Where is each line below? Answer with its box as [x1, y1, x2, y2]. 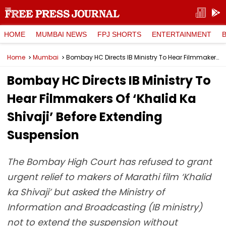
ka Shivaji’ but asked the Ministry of [7, 186, 164, 198]
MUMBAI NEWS [36, 30, 87, 38]
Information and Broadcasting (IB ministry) [7, 201, 202, 213]
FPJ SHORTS [97, 30, 141, 38]
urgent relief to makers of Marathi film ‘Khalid [7, 171, 211, 183]
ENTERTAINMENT [152, 30, 211, 38]
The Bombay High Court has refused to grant [7, 155, 212, 168]
